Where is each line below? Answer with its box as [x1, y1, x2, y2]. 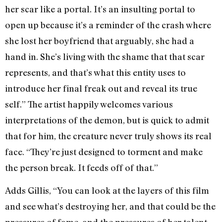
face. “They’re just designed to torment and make [5, 146, 203, 157]
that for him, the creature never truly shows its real [5, 130, 212, 141]
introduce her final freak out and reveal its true [5, 82, 197, 94]
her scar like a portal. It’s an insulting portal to [5, 3, 195, 14]
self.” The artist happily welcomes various [5, 98, 173, 110]
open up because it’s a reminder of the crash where [5, 19, 211, 30]
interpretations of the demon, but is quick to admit [5, 114, 209, 125]
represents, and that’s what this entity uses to [5, 66, 186, 78]
